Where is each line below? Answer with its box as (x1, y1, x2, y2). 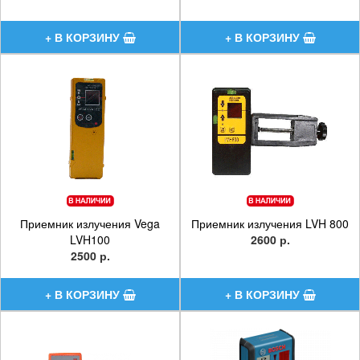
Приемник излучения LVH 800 (191, 215, 349, 231)
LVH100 (70, 231, 110, 247)
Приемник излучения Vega (20, 215, 160, 231)
